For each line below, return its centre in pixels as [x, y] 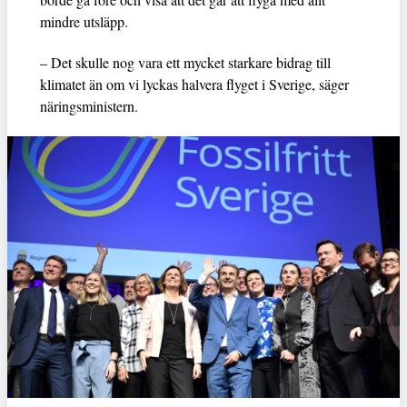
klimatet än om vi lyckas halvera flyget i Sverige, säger [194, 84]
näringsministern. [89, 106]
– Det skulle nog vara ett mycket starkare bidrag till [185, 63]
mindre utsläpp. [84, 22]
